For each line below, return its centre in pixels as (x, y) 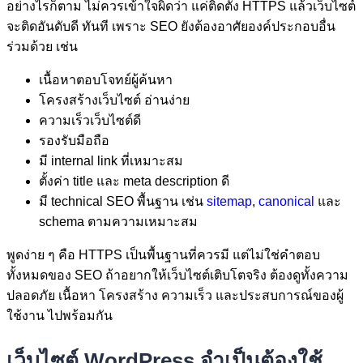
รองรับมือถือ (74, 141)
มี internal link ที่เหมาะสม (111, 161)
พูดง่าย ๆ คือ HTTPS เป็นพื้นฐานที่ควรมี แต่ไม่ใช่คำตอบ (163, 255)
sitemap (229, 202)
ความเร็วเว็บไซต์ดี (90, 121)
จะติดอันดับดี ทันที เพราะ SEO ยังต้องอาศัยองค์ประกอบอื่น (171, 27)
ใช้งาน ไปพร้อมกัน (60, 316)
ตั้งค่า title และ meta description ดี (134, 181)
